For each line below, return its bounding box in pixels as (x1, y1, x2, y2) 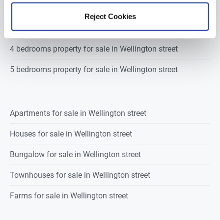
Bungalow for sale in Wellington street (10, 150, 141, 159)
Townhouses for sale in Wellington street (10, 170, 150, 180)
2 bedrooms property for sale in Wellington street (10, 3, 178, 12)
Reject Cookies (84, 12, 136, 21)
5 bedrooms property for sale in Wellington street (10, 65, 178, 74)
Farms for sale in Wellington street (10, 191, 128, 200)
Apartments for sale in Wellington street (10, 109, 146, 118)
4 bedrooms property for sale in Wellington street (10, 44, 178, 54)
